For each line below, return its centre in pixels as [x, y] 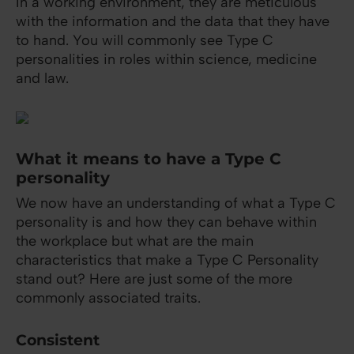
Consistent [58, 341]
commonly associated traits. [108, 298]
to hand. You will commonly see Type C [145, 41]
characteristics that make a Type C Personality [167, 260]
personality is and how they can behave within [166, 222]
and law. [42, 79]
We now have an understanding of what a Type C [176, 203]
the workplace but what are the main [135, 241]
